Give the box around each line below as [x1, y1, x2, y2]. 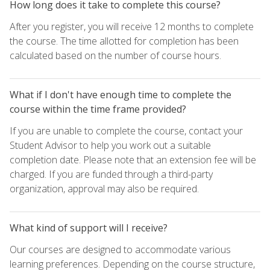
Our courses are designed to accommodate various [10, 242, 231, 256]
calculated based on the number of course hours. [10, 48, 221, 62]
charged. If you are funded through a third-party [10, 167, 213, 181]
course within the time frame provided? [10, 102, 186, 116]
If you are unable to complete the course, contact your [10, 124, 243, 137]
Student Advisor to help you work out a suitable [10, 138, 211, 152]
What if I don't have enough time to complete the [10, 87, 231, 101]
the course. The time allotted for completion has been [10, 34, 239, 48]
